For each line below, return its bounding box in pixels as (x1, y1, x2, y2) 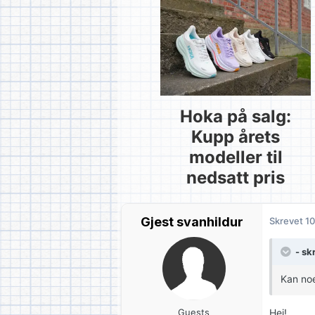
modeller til (188, 147, 283, 168)
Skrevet (269, 214, 305, 226)
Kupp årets (191, 127, 280, 148)
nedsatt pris (186, 167, 285, 188)
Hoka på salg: (180, 106, 291, 127)
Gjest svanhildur (140, 214, 243, 229)
